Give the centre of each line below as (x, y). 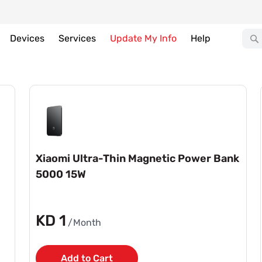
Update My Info (143, 38)
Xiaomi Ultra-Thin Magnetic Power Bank (137, 159)
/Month (85, 223)
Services (77, 38)
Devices (27, 38)
